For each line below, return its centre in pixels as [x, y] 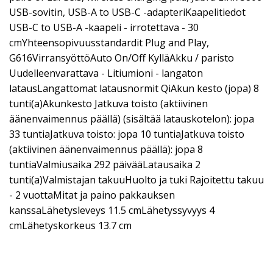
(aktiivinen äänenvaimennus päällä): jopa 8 [106, 149]
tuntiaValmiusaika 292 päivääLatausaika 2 [105, 165]
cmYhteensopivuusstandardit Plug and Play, [109, 43]
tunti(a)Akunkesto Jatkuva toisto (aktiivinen [108, 104]
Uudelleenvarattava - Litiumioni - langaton [106, 73]
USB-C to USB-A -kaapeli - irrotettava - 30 [104, 27]
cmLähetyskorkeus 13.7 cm [70, 225]
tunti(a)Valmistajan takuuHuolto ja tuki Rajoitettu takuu [136, 180]
